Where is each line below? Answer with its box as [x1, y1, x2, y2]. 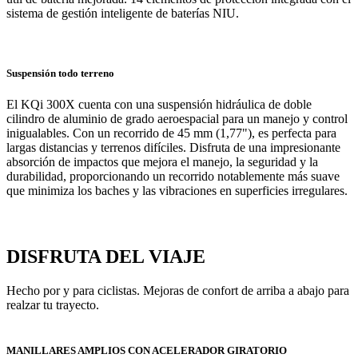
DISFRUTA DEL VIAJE [6, 246, 205, 268]
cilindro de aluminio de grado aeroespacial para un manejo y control [6, 112, 348, 126]
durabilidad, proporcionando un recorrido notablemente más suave [6, 169, 340, 184]
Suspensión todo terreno [6, 67, 114, 80]
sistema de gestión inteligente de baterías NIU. [6, 6, 239, 21]
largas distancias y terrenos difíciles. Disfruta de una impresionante [6, 141, 340, 155]
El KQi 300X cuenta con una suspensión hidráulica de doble [6, 97, 312, 112]
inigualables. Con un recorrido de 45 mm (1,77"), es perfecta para [6, 126, 336, 141]
